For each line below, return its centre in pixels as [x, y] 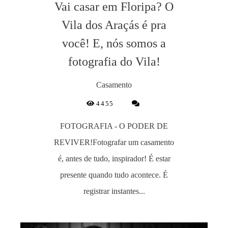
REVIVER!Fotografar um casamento [114, 142]
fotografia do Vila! [114, 62]
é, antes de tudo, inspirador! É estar [114, 159]
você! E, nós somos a [114, 44]
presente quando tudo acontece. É [114, 175]
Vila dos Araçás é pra [114, 25]
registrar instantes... [114, 191]
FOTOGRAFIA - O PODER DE [114, 126]
